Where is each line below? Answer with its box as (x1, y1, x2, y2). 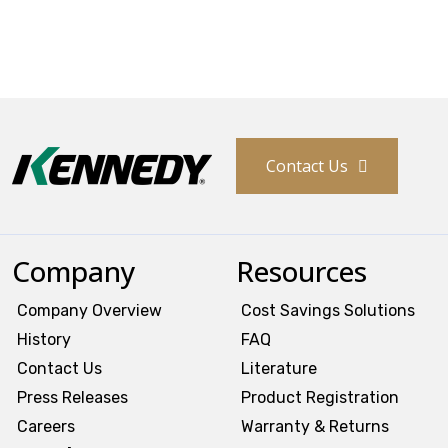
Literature (241, 359, 317, 379)
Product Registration (241, 388, 399, 408)
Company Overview (17, 301, 162, 321)
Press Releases (17, 388, 128, 408)
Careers (17, 417, 75, 437)
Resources (236, 252, 367, 291)
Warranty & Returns (241, 417, 389, 437)
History (17, 330, 71, 350)
